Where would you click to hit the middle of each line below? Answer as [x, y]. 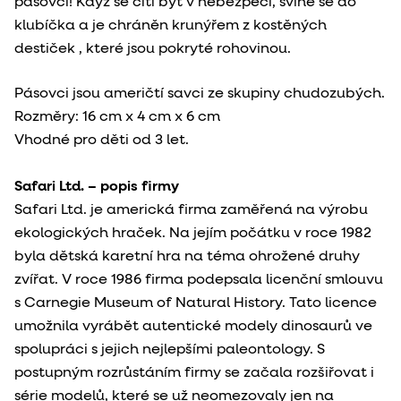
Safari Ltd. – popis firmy [97, 187]
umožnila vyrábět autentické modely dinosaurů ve [193, 326]
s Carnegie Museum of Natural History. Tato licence [196, 303]
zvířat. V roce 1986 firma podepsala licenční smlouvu [199, 280]
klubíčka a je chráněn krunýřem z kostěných [171, 26]
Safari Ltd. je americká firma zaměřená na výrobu [191, 210]
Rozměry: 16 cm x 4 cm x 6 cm [117, 117]
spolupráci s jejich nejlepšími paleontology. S [170, 350]
